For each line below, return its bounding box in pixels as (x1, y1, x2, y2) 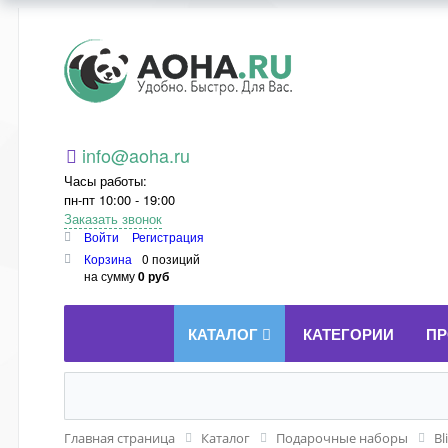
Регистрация (132, 228, 204, 245)
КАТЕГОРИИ (303, 323, 394, 345)
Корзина (84, 250, 132, 267)
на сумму (84, 267, 138, 284)
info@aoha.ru (82, 142, 190, 168)
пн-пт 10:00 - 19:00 (64, 190, 175, 209)
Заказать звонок (64, 209, 162, 228)
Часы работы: (64, 171, 147, 190)
